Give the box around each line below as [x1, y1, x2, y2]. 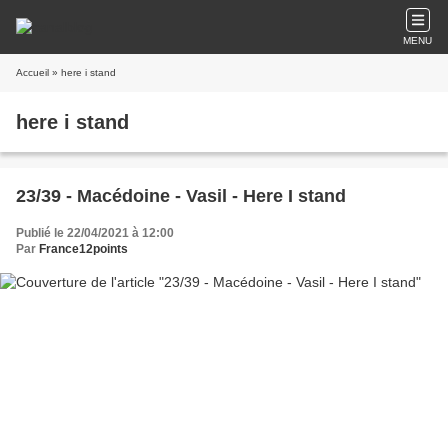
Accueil [16, 67, 49, 78]
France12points [39, 242, 128, 256]
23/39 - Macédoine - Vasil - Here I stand [16, 186, 346, 206]
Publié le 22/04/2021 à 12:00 [16, 226, 174, 240]
